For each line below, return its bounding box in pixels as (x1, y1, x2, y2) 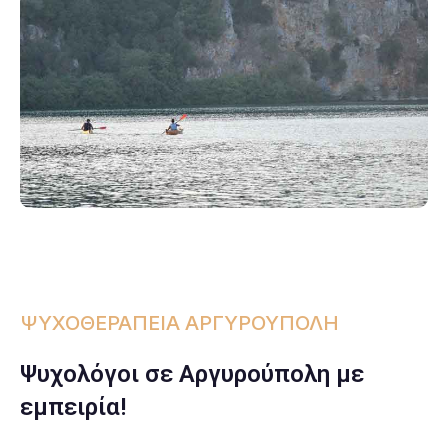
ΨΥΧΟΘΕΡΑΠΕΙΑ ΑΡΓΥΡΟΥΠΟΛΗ (20, 310, 339, 335)
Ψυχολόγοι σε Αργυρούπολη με (20, 359, 364, 388)
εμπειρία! (20, 392, 126, 421)
